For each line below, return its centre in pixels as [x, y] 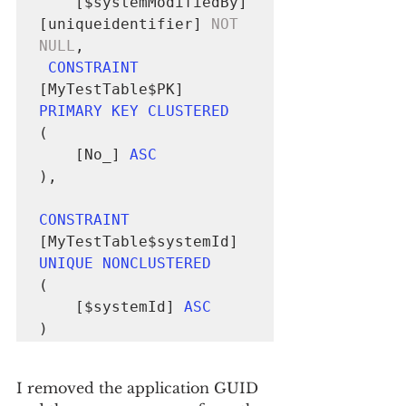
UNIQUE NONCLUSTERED [125, 263]
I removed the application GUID [140, 388]
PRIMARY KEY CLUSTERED [134, 111]
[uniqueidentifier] [125, 24]
